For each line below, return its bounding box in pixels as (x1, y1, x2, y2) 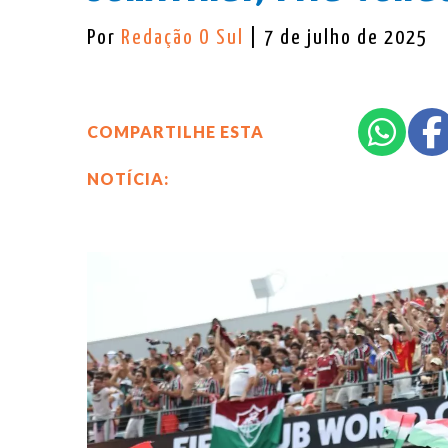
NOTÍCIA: (87, 168, 169, 188)
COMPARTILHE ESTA (87, 121, 264, 141)
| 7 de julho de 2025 (249, 27, 428, 48)
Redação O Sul (121, 27, 249, 48)
